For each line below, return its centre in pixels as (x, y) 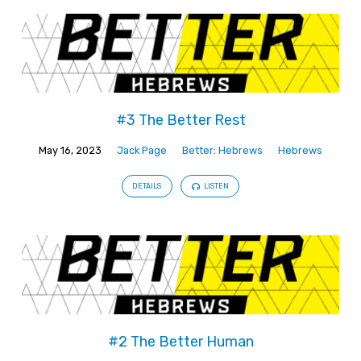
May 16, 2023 (70, 150)
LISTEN (215, 187)
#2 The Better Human (180, 341)
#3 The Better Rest (180, 119)
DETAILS (147, 187)
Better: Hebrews (222, 150)
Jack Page (142, 150)
